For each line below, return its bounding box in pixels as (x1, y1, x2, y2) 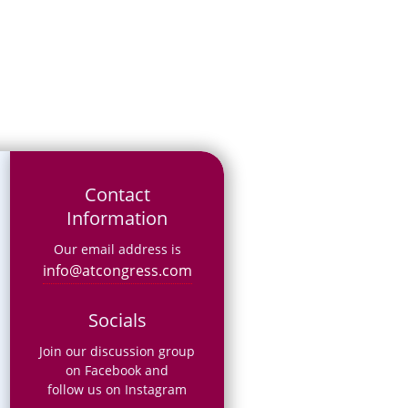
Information (66, 205, 168, 230)
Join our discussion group (39, 342, 196, 360)
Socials (87, 307, 147, 332)
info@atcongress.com (42, 260, 192, 280)
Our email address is (53, 240, 181, 258)
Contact (84, 181, 150, 207)
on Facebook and (66, 361, 169, 379)
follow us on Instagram (47, 380, 188, 398)
